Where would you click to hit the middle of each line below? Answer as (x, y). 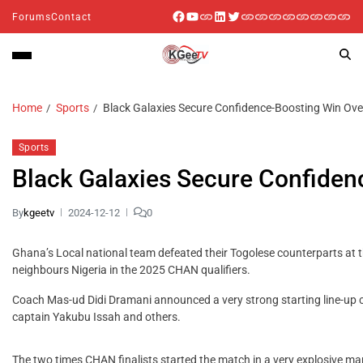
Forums (32, 17)
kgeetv (39, 212)
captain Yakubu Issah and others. (96, 316)
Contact (71, 17)
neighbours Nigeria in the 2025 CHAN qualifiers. (131, 269)
